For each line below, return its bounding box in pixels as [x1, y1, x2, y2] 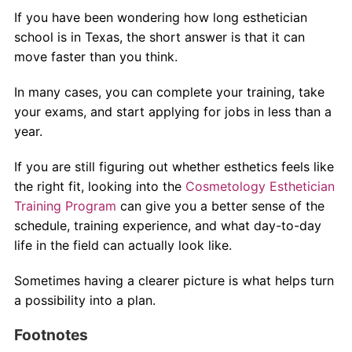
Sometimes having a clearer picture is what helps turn [13, 272, 334, 288]
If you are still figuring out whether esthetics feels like [13, 158, 334, 174]
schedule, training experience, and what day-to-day [13, 217, 321, 233]
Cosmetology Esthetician [185, 178, 335, 194]
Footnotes [13, 324, 88, 344]
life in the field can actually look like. [13, 236, 232, 253]
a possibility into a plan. [13, 291, 156, 308]
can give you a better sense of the [115, 197, 324, 214]
